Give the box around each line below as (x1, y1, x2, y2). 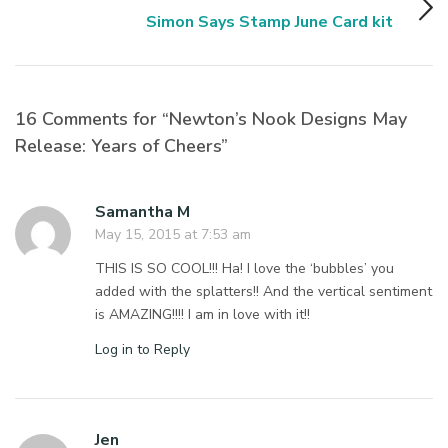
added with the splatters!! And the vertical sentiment (95, 281, 433, 301)
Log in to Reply (95, 339, 190, 359)
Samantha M (95, 200, 190, 223)
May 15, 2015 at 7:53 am (95, 224, 251, 244)
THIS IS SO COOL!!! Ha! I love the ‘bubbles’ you (95, 258, 395, 278)
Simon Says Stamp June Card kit (146, 10, 393, 33)
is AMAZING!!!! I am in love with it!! (95, 304, 311, 324)
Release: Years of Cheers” (15, 133, 228, 158)
